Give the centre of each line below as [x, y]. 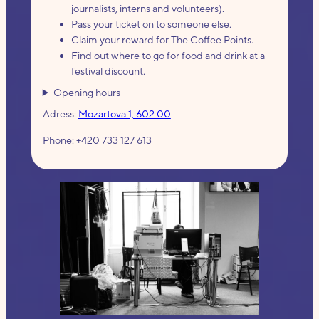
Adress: [60, 114]
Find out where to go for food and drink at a [168, 56]
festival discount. [108, 71]
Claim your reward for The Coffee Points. [162, 40]
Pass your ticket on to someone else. [151, 24]
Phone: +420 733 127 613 [97, 140]
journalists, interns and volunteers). [147, 9]
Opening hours [87, 92]
